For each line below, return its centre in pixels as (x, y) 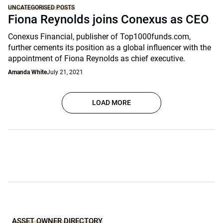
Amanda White (27, 72)
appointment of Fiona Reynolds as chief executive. (97, 58)
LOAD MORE (111, 103)
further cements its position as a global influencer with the (110, 48)
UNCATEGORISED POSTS (41, 7)
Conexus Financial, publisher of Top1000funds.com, (99, 37)
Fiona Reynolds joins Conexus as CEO (109, 19)
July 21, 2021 (65, 72)
